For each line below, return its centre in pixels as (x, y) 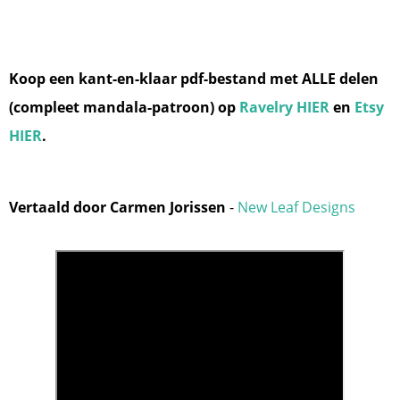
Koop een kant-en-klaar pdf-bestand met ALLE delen (194, 79)
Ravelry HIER (284, 108)
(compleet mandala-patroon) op (124, 108)
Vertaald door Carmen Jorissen (117, 208)
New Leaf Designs (296, 208)
